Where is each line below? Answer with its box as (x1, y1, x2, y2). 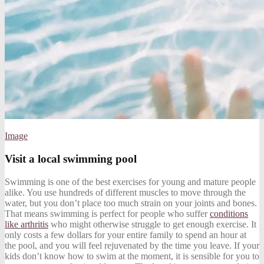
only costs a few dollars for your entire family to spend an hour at (5, 229, 246, 240)
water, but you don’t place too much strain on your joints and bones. (5, 197, 257, 208)
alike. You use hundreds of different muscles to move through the (5, 187, 246, 197)
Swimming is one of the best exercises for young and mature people (5, 176, 256, 187)
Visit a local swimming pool (5, 152, 137, 165)
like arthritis (5, 219, 48, 229)
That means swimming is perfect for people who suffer (5, 208, 210, 219)
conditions (210, 208, 248, 219)
